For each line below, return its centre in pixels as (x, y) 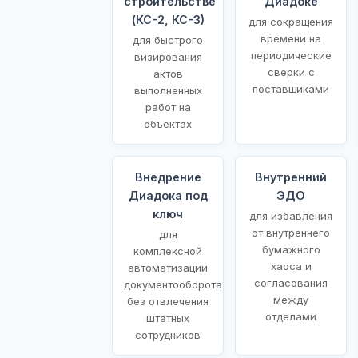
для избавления (291, 215)
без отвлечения (168, 301)
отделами (291, 316)
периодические (291, 55)
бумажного (291, 249)
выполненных (168, 90)
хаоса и (291, 266)
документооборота (173, 284)
